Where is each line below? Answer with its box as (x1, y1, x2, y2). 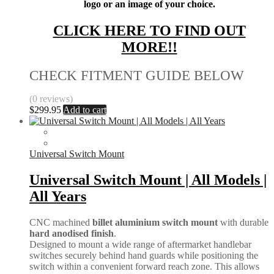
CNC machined (29, 217, 92, 228)
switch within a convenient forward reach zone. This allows (29, 261, 259, 272)
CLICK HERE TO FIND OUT (53, 23, 246, 39)
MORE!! (121, 39, 177, 56)
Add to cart (63, 105, 106, 116)
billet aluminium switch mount (92, 217, 218, 228)
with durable (218, 217, 268, 228)
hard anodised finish (29, 228, 114, 239)
